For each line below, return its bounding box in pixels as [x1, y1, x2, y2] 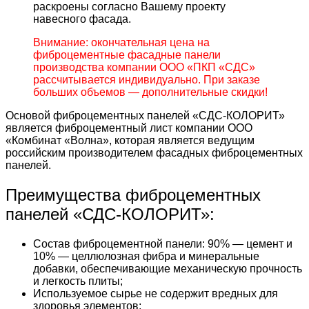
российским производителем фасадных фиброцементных [6, 146, 303, 159]
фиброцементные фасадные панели [33, 48, 221, 61]
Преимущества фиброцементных [6, 185, 261, 204]
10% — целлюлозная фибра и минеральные [33, 250, 259, 262]
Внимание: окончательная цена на [33, 36, 210, 48]
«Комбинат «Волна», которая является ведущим [6, 134, 255, 146]
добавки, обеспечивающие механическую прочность [33, 262, 302, 275]
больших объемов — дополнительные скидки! [33, 86, 268, 98]
